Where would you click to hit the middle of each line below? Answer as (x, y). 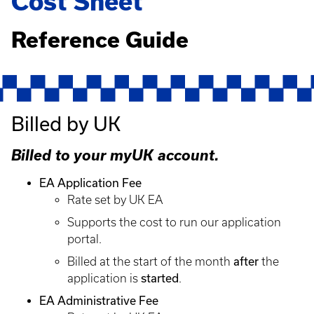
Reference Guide (100, 40)
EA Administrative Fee (99, 300)
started (160, 278)
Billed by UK (66, 123)
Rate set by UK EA (115, 200)
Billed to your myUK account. (115, 155)
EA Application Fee (90, 183)
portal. (84, 239)
